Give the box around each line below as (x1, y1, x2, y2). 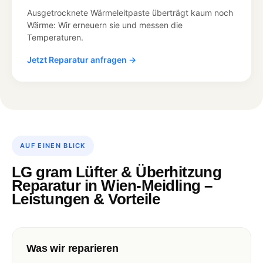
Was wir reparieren (26, 242, 119, 254)
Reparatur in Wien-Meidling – (12, 176, 213, 194)
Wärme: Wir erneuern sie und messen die (27, 19, 183, 30)
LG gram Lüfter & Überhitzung (12, 163, 222, 181)
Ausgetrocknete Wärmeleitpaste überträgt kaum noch (27, 7, 233, 18)
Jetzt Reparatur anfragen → (27, 54, 136, 65)
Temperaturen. (27, 32, 83, 42)
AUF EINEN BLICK (20, 141, 86, 150)
